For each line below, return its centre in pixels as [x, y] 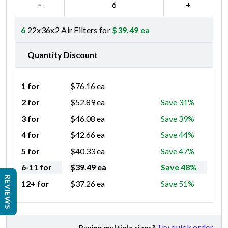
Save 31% [178, 102]
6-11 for [37, 167]
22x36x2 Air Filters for [69, 30]
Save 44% [178, 134]
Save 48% [179, 167]
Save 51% [178, 183]
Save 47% [178, 151]
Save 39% [178, 118]
